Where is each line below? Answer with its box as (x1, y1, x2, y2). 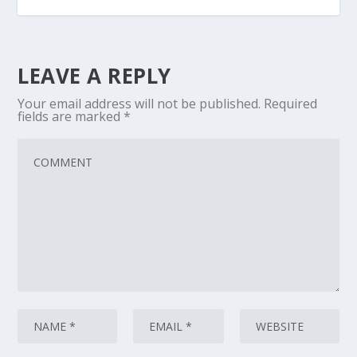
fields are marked (18, 108, 124, 126)
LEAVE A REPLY (18, 61, 171, 91)
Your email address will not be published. (18, 95, 261, 113)
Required (264, 95, 318, 113)
